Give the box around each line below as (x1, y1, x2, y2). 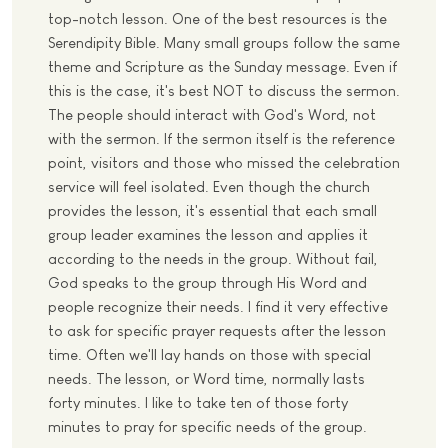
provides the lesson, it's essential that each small (48, 201, 377, 219)
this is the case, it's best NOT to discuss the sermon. (48, 81, 400, 99)
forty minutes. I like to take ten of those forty (48, 393, 348, 411)
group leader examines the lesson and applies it (48, 225, 368, 243)
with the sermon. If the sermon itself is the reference (48, 129, 395, 147)
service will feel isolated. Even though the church (48, 177, 370, 195)
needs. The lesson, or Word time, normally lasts (48, 369, 365, 387)
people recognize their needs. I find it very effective (48, 297, 388, 315)
